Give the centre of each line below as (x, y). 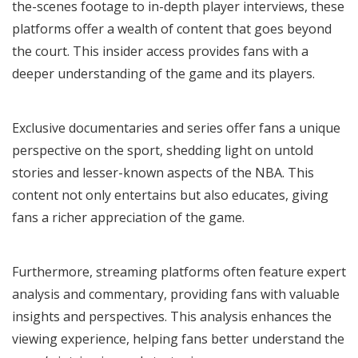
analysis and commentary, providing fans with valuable (176, 294)
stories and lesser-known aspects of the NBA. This (163, 172)
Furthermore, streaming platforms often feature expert (179, 271)
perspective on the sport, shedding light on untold (163, 150)
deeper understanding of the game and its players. (163, 73)
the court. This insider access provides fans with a (160, 51)
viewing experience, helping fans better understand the (178, 338)
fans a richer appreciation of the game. (128, 217)
